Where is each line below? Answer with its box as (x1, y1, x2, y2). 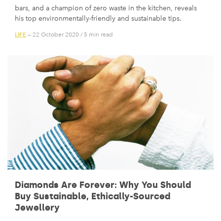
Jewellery (15, 202, 60, 214)
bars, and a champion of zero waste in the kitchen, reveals (15, 4, 197, 13)
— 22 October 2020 (26, 31, 79, 38)
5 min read (84, 31, 113, 38)
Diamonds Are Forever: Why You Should (15, 180, 191, 191)
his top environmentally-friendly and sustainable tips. (15, 14, 182, 23)
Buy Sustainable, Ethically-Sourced (15, 191, 170, 202)
